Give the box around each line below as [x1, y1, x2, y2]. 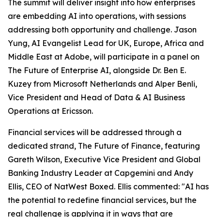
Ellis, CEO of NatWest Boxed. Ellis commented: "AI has [8, 182, 209, 191]
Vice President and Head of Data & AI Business [8, 93, 185, 102]
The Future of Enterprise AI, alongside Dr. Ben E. [8, 65, 186, 75]
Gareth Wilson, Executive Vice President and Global [8, 155, 201, 164]
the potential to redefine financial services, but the [8, 195, 197, 205]
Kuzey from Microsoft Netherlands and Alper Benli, [8, 79, 197, 89]
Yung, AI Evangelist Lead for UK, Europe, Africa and [8, 38, 204, 48]
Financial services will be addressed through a [8, 127, 182, 137]
